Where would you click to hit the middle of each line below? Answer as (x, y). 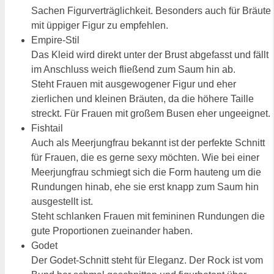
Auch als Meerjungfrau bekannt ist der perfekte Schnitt (148, 143)
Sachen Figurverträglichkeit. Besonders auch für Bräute (151, 10)
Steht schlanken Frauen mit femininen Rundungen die (148, 216)
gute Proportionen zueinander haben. (112, 231)
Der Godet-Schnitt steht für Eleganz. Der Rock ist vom (147, 260)
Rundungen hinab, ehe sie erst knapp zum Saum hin (145, 187)
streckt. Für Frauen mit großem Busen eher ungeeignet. (151, 113)
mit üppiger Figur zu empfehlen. (100, 25)
